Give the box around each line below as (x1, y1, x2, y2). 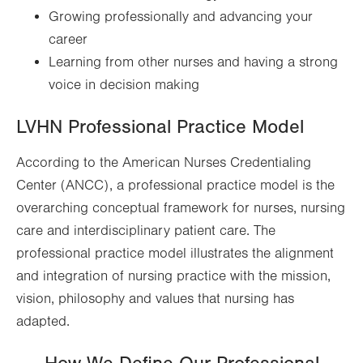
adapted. (16, 314, 70, 330)
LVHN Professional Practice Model (16, 116, 304, 138)
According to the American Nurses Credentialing (16, 155, 311, 171)
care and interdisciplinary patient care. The (16, 223, 275, 239)
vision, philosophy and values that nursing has (16, 291, 294, 307)
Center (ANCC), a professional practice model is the (16, 177, 335, 194)
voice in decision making (49, 77, 199, 93)
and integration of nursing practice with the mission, (16, 268, 331, 284)
